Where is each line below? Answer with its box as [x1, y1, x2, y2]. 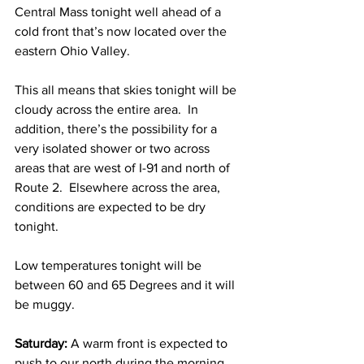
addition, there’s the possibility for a [15, 122, 220, 136]
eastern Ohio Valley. [15, 44, 136, 58]
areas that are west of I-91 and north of [15, 161, 233, 175]
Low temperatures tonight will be [15, 258, 205, 272]
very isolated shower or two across [15, 141, 213, 155]
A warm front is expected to [71, 336, 231, 350]
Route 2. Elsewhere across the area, [15, 180, 223, 194]
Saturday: [15, 336, 71, 350]
